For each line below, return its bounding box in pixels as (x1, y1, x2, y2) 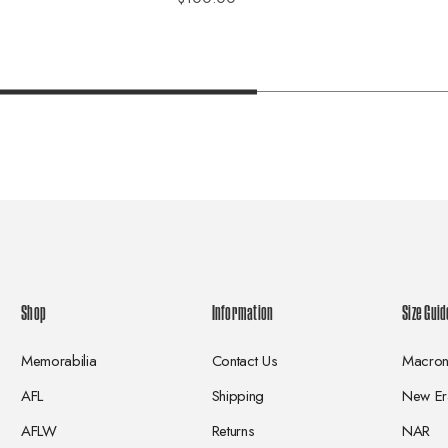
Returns (211, 420, 255, 442)
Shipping (211, 385, 264, 407)
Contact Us (211, 350, 278, 372)
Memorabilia (21, 350, 97, 372)
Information (211, 303, 274, 323)
